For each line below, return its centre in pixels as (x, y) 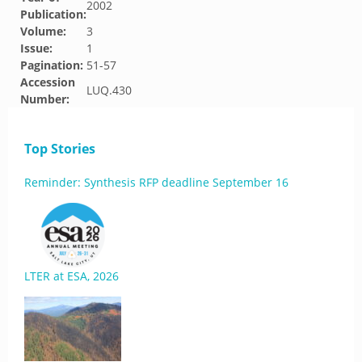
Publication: (53, 14)
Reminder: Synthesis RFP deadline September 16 (156, 182)
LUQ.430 (109, 90)
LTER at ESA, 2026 (72, 276)
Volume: (43, 31)
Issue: (36, 48)
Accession (48, 82)
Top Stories (60, 149)
